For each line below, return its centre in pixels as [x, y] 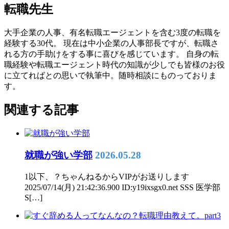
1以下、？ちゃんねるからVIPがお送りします [107, 176]
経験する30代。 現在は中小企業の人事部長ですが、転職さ [111, 43]
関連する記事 [41, 110]
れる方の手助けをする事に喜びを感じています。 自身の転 [111, 54]
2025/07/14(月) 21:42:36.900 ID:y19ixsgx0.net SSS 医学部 [122, 187]
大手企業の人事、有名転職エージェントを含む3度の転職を [112, 32]
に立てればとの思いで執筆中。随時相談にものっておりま [110, 75]
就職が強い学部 [59, 155]
